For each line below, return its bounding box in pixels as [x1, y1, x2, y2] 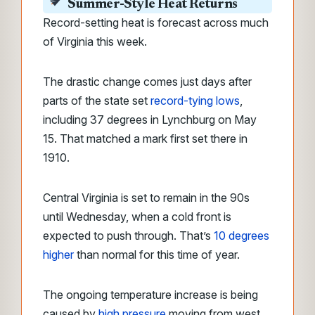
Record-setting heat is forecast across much [43, 15, 269, 30]
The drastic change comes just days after [43, 75, 252, 89]
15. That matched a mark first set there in [43, 131, 247, 146]
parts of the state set [43, 94, 150, 108]
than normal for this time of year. [74, 247, 240, 262]
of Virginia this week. [43, 34, 147, 49]
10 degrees [214, 229, 269, 243]
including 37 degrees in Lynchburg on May [43, 112, 257, 127]
